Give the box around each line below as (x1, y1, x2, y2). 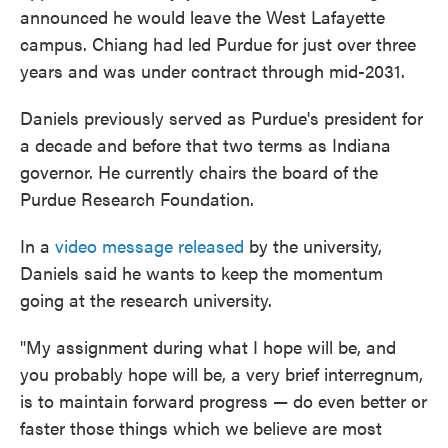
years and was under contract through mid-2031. (20, 58, 405, 83)
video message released (55, 233, 244, 258)
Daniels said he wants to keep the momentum (20, 260, 383, 285)
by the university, (244, 233, 382, 258)
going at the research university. (20, 287, 272, 312)
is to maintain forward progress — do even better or (20, 388, 427, 413)
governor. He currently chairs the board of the (20, 159, 378, 184)
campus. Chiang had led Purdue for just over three (20, 31, 416, 56)
